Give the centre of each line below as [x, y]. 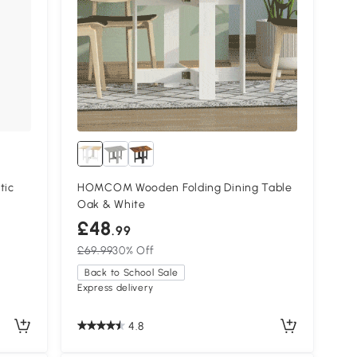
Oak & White [112, 205]
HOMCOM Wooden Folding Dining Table [185, 188]
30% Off [134, 251]
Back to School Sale [131, 273]
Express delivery [116, 288]
